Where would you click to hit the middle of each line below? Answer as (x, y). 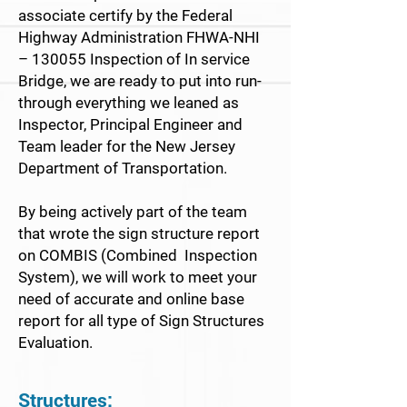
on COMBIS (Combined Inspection (138, 255)
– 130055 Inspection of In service (134, 59)
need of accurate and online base (131, 299)
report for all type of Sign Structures (141, 321)
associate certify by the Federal (125, 15)
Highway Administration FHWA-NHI (139, 37)
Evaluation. (57, 342)
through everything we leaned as (129, 103)
